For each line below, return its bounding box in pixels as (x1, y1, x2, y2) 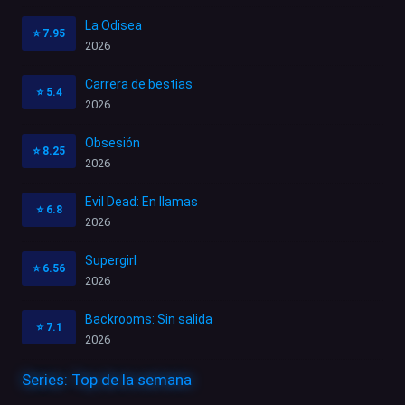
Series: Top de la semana (22, 370, 192, 389)
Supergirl (85, 252, 137, 268)
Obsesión (85, 135, 140, 150)
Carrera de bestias (85, 76, 193, 91)
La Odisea (85, 17, 142, 33)
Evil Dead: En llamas (85, 193, 198, 209)
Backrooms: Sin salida (85, 311, 212, 326)
